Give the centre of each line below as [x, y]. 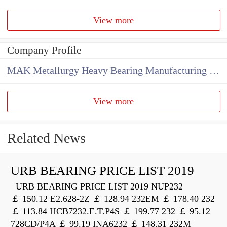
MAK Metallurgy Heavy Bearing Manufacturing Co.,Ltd [214, 71]
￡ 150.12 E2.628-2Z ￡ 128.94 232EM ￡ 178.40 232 [113, 199]
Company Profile [44, 50]
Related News [46, 138]
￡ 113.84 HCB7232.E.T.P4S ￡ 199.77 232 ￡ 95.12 [110, 212]
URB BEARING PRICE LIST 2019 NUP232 [97, 187]
